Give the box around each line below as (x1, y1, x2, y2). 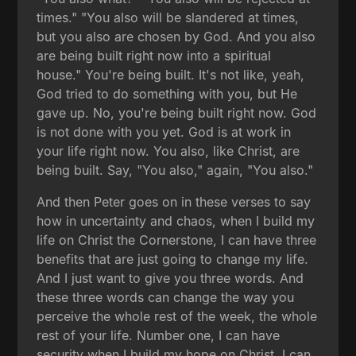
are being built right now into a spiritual (37, 47, 272, 64)
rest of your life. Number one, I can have (37, 327, 281, 343)
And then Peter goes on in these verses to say (37, 193, 311, 210)
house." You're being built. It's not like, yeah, (37, 66, 305, 83)
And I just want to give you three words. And (37, 269, 304, 286)
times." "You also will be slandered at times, (37, 9, 300, 25)
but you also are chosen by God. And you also (37, 28, 316, 44)
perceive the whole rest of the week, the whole (37, 308, 318, 324)
